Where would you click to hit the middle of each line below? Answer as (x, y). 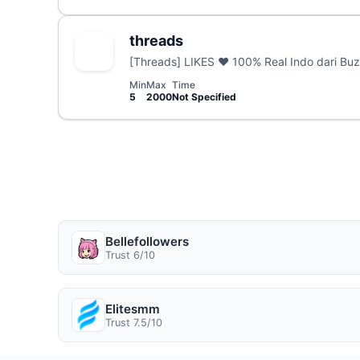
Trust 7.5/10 (134, 322)
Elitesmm (133, 309)
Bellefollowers (147, 241)
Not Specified (204, 96)
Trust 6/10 (130, 255)
